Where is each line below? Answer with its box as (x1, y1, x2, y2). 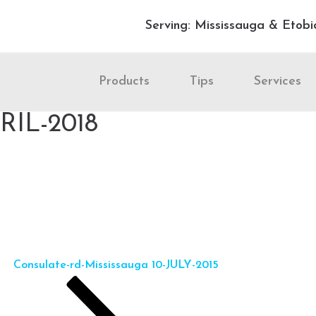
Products (99, 75, 150, 88)
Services (254, 75, 301, 88)
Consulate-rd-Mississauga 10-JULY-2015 (13, 260, 219, 271)
